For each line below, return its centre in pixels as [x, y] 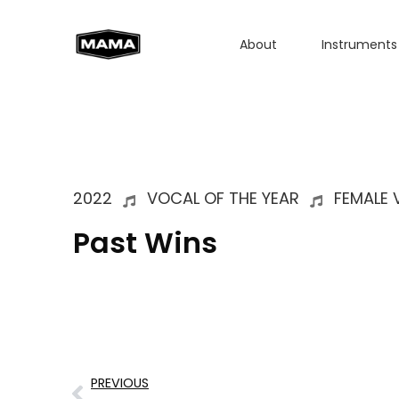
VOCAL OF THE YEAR [223, 198]
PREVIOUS [120, 383]
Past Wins [145, 243]
